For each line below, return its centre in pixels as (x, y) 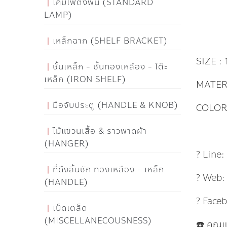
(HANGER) (67, 144)
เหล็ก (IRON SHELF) (85, 79)
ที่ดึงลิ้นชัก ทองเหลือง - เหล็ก (108, 169)
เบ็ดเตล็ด (70, 208)
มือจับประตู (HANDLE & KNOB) (116, 105)
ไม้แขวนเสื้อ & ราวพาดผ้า (100, 131)
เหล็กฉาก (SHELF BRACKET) (110, 41)
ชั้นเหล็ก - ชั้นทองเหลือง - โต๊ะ (110, 67)
